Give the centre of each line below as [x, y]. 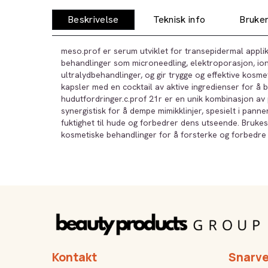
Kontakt [74, 257]
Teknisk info [179, 19]
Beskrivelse [93, 19]
